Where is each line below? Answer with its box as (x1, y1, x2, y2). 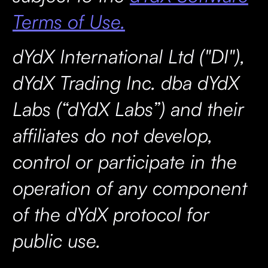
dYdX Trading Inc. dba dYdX (12, 70, 239, 95)
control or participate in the (12, 149, 237, 173)
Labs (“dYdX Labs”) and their (12, 96, 244, 121)
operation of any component (12, 175, 247, 200)
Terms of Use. (12, 9, 125, 33)
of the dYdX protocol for (12, 202, 209, 226)
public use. (12, 228, 100, 252)
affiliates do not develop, (12, 123, 212, 147)
